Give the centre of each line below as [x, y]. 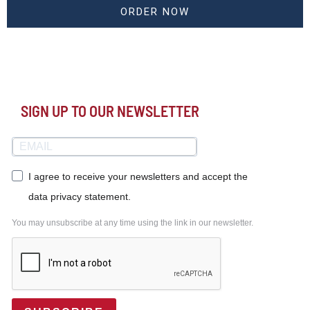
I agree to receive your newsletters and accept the [138, 176]
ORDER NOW [155, 11]
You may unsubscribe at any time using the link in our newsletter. [133, 223]
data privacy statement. [80, 197]
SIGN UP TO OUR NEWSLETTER [110, 110]
